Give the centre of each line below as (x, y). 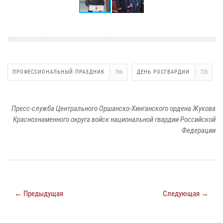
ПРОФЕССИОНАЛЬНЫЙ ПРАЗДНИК (58, 72)
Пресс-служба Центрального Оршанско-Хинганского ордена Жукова (113, 108)
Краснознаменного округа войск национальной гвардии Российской (114, 119)
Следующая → (186, 193)
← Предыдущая (39, 193)
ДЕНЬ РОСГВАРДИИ (163, 72)
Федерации (199, 130)
